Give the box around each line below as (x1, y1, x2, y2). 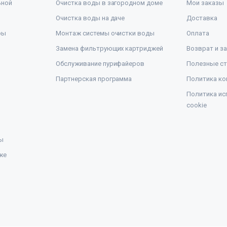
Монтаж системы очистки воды (56, 29, 155, 37)
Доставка (186, 14, 217, 22)
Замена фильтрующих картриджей (56, 45, 164, 53)
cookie (186, 101, 207, 109)
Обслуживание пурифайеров (56, 60, 145, 68)
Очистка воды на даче (56, 14, 125, 22)
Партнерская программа (56, 75, 132, 83)
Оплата (186, 29, 209, 37)
